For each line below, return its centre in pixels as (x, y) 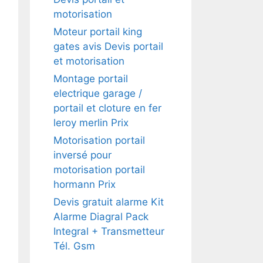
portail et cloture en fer (107, 108)
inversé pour (82, 155)
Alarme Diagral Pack (101, 217)
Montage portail (91, 79)
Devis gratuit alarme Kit (109, 202)
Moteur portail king (98, 32)
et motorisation (89, 61)
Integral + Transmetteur (109, 231)
